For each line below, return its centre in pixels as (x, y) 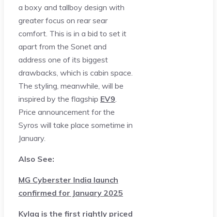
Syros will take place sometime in (76, 125)
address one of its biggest (63, 59)
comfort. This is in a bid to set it (72, 33)
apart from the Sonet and (62, 46)
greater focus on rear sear (63, 20)
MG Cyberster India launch (68, 179)
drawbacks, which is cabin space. (76, 72)
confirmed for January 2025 (71, 193)
